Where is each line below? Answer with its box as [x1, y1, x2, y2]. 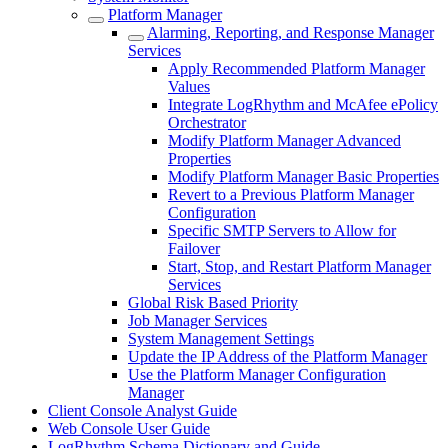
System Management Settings [128, 330, 314, 347]
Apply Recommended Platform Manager [168, 60, 425, 77]
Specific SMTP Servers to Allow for [168, 222, 396, 239]
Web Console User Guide [48, 420, 210, 437]
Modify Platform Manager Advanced [168, 132, 401, 149]
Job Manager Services [128, 312, 267, 329]
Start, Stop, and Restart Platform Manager [168, 258, 431, 275]
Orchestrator [168, 114, 246, 131]
